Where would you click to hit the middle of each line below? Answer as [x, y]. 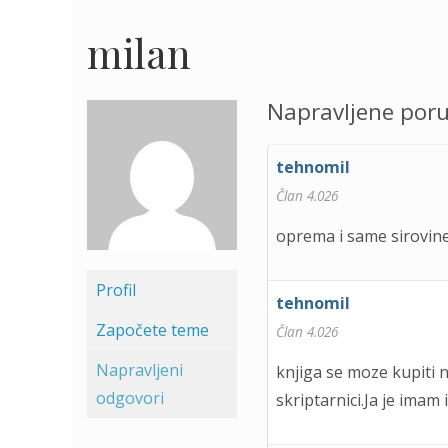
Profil [116, 290]
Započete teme [152, 330]
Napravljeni [139, 370]
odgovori [130, 398]
